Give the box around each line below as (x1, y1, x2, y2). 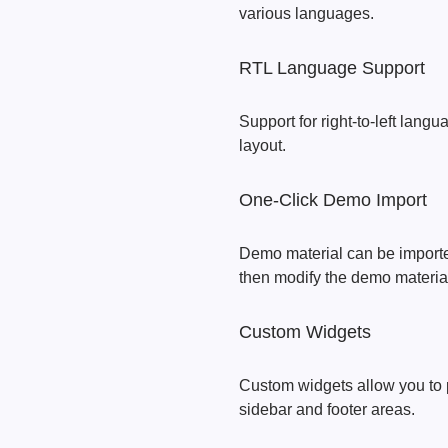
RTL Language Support (239, 58, 425, 78)
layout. (239, 137, 286, 154)
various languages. (239, 5, 374, 22)
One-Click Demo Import (239, 190, 427, 210)
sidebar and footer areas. (239, 401, 415, 418)
